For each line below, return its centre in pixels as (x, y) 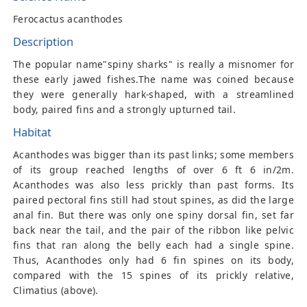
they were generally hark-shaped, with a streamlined (153, 94)
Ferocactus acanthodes (68, 19)
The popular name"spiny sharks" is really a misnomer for (153, 64)
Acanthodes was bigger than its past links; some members (153, 155)
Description (43, 41)
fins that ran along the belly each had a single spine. (153, 245)
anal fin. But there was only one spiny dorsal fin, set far (153, 215)
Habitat (32, 132)
